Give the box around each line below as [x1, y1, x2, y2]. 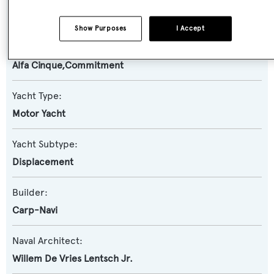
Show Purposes [75, 24, 127, 33]
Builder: [12, 187, 48, 198]
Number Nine [12, 11, 71, 23]
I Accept [176, 24, 205, 33]
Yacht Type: [12, 90, 62, 102]
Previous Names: [12, 42, 85, 53]
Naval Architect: [12, 235, 83, 246]
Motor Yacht [12, 108, 65, 119]
